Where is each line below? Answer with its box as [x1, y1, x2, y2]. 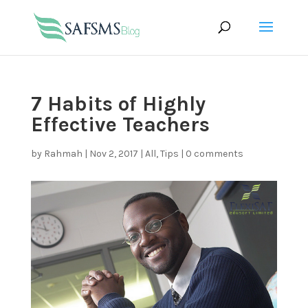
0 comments [185, 148, 243, 159]
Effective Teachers [30, 112, 210, 137]
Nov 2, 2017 [89, 148, 138, 159]
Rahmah [43, 148, 82, 159]
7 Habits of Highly [30, 91, 206, 116]
